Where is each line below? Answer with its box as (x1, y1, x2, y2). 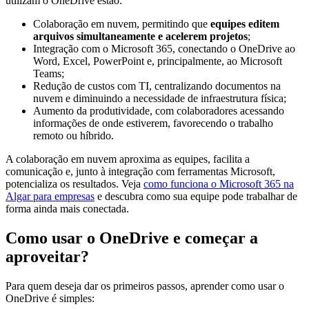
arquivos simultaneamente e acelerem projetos (33, 30, 248, 42)
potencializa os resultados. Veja (6, 178, 143, 190)
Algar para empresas (6, 190, 94, 202)
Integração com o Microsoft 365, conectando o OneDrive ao (33, 43, 295, 54)
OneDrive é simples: (6, 292, 94, 304)
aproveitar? (6, 247, 89, 266)
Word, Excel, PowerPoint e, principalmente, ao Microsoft (33, 55, 282, 67)
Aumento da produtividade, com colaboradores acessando (33, 105, 284, 117)
